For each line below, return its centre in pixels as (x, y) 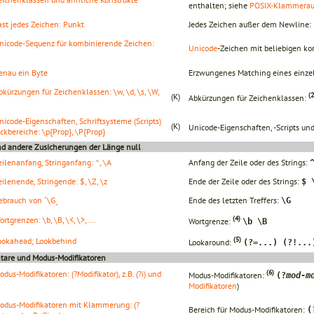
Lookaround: (211, 242)
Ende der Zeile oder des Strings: (245, 181)
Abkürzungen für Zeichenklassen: (248, 97)
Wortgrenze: (211, 221)
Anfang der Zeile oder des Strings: (249, 162)
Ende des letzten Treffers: (235, 200)
